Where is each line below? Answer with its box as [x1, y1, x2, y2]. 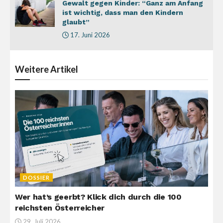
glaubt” [62, 18, 90, 26]
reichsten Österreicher [15, 203, 105, 213]
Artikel [50, 64, 78, 75]
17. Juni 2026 [69, 31, 110, 39]
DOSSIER [23, 174, 50, 181]
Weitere [15, 64, 50, 75]
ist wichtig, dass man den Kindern [62, 8, 183, 17]
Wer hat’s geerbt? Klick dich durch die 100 [15, 192, 182, 202]
